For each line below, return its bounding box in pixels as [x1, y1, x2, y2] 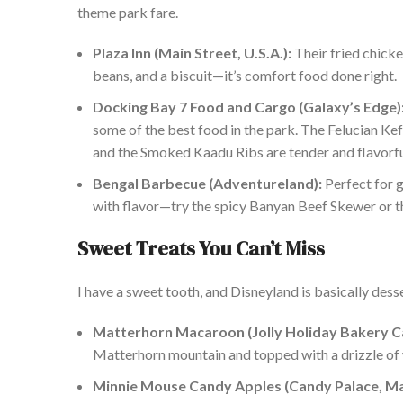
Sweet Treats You [77, 235, 236, 263]
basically [314, 282, 369, 300]
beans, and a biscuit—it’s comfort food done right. [93, 67, 397, 85]
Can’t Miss [236, 235, 325, 263]
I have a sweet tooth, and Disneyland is [77, 282, 314, 300]
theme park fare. [77, 4, 178, 22]
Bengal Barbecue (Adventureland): [93, 175, 322, 193]
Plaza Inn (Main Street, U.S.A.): [93, 44, 291, 62]
